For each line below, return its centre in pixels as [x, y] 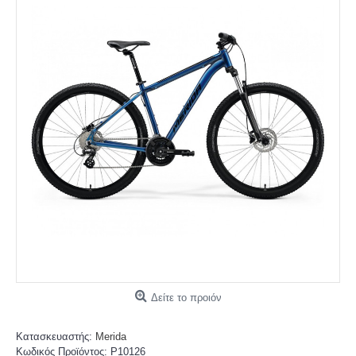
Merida [111, 337]
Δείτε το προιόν [186, 298]
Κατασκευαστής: [56, 337]
